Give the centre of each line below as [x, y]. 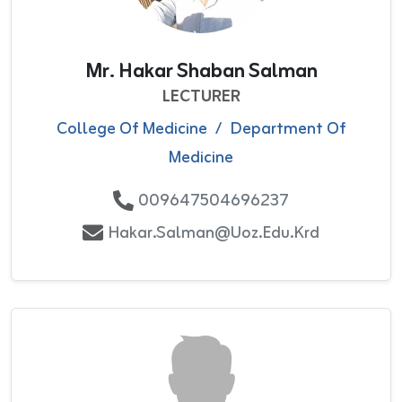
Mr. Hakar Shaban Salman [201, 71]
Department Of [288, 129]
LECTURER [201, 96]
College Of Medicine [131, 129]
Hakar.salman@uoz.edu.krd [214, 233]
